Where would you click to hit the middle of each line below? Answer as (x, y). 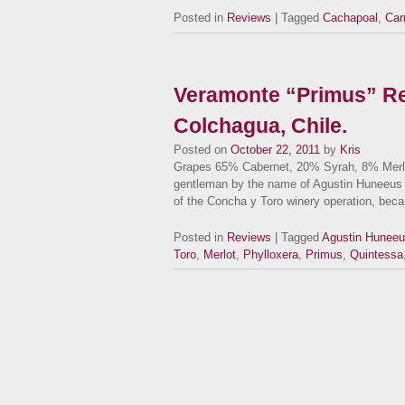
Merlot (220, 254)
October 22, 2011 (275, 149)
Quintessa (377, 254)
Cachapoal (350, 18)
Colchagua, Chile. (260, 125)
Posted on (200, 149)
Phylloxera (271, 254)
